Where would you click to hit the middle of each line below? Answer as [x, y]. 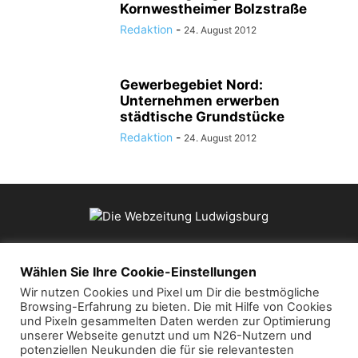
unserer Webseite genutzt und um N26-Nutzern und [166, 336]
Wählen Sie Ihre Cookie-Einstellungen [138, 272]
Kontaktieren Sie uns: [108, 315]
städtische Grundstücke [202, 117]
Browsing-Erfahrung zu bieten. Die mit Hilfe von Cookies [176, 307]
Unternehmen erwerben [200, 101]
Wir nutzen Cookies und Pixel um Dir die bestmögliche [170, 292]
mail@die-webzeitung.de [241, 315]
